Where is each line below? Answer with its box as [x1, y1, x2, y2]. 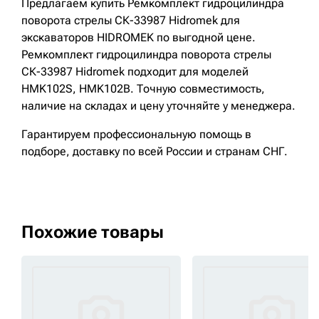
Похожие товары [21, 222, 164, 242]
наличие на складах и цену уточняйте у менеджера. [21, 99, 296, 113]
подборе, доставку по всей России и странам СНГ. [21, 145, 288, 158]
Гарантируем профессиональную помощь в [21, 127, 251, 141]
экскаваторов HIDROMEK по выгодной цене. [21, 31, 256, 44]
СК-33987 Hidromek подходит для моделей [21, 65, 249, 78]
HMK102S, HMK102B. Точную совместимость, [21, 82, 265, 95]
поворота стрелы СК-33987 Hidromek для [21, 14, 240, 27]
